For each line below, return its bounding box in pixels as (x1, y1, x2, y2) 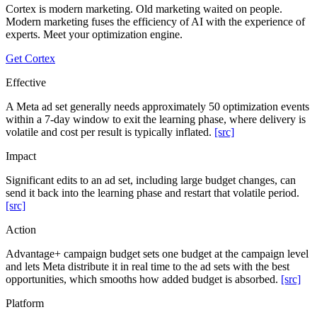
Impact (6, 149, 36, 162)
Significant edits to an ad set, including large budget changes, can (6, 173, 296, 186)
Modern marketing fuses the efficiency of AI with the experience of (6, 15, 305, 28)
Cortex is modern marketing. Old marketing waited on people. (6, 2, 282, 15)
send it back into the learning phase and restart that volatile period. (6, 186, 299, 199)
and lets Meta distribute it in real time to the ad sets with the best (6, 260, 289, 272)
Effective (6, 76, 46, 88)
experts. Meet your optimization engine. (6, 28, 183, 40)
